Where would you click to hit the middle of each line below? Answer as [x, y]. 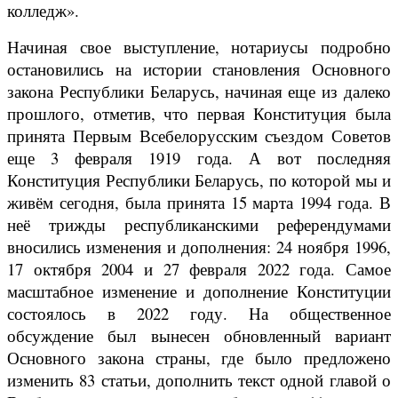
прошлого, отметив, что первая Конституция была [199, 114]
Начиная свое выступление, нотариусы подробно [199, 47]
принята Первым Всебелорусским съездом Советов [199, 136]
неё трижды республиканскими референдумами [199, 225]
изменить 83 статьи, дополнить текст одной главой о [199, 380]
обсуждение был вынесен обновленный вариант [199, 336]
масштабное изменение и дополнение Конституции [199, 291]
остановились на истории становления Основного [199, 69]
